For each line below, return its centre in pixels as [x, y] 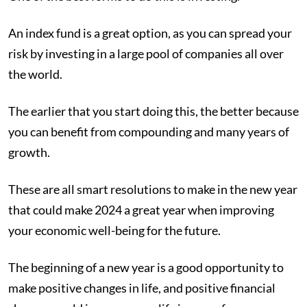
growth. [30, 152]
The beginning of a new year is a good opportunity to [146, 268]
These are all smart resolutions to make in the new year [153, 189]
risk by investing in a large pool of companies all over [146, 54]
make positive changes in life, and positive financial [142, 288]
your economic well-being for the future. [115, 231]
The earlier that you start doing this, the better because [153, 111]
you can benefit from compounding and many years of [149, 132]
